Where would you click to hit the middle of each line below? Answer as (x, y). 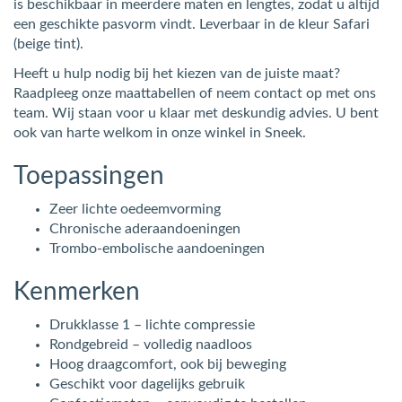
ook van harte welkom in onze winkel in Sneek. (160, 132)
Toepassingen (89, 175)
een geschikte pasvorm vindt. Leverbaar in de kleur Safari (192, 24)
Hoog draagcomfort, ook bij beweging (168, 364)
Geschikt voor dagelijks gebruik (147, 384)
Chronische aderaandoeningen (145, 228)
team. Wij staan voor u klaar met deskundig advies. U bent (196, 113)
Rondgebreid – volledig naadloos (151, 344)
